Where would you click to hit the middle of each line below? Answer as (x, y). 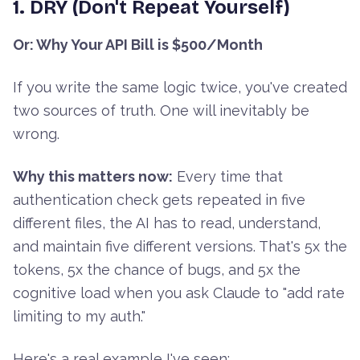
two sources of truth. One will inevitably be (161, 111)
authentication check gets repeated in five (159, 200)
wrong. (36, 134)
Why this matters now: (93, 177)
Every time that (228, 177)
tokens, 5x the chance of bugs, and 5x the (157, 270)
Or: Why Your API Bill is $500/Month (138, 45)
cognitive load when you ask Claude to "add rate (179, 293)
